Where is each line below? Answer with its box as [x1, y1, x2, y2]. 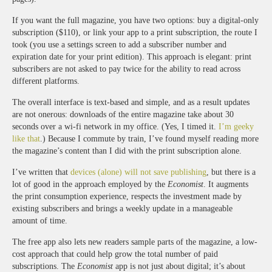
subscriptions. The [12, 261, 77, 271]
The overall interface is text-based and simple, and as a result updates [12, 97, 250, 107]
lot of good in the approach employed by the [12, 179, 168, 189]
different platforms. [12, 76, 80, 86]
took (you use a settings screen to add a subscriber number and [12, 39, 226, 49]
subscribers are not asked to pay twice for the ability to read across [12, 64, 240, 73]
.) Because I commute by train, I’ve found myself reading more [40, 134, 259, 143]
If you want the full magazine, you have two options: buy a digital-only [12, 15, 259, 25]
